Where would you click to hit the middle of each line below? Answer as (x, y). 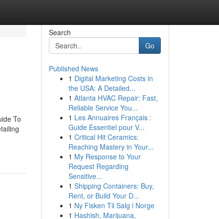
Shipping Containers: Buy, (114, 186)
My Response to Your (107, 156)
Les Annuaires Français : (113, 117)
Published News (73, 68)
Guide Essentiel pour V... (106, 127)
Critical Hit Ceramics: (106, 137)
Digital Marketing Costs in (113, 78)
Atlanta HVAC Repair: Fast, (116, 98)
